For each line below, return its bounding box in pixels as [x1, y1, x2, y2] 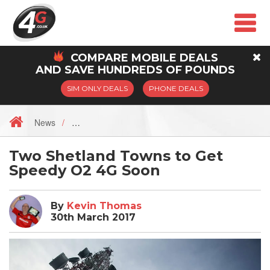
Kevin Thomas [67, 199, 142, 212]
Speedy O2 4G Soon [9, 162, 160, 180]
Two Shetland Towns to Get [9, 147, 223, 165]
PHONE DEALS [149, 84, 203, 93]
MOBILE [131, 51, 177, 65]
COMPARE [67, 51, 131, 65]
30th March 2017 [51, 211, 136, 223]
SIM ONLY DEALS [67, 84, 128, 93]
